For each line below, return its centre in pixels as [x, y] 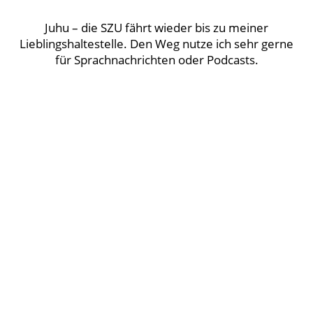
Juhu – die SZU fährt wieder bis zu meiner [156, 28]
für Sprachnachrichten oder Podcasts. [156, 60]
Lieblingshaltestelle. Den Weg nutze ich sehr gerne [156, 44]
